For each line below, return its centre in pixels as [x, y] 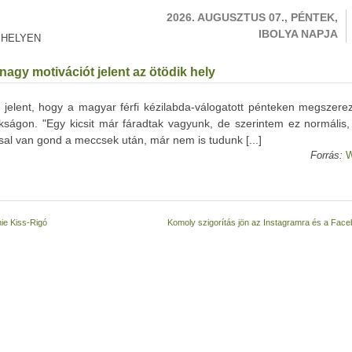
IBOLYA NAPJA [298, 34]
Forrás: [326, 156]
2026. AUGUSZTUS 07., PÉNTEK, [252, 17]
